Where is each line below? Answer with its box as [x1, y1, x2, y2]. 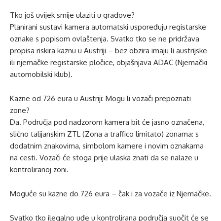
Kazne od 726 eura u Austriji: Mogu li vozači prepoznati [10, 94, 191, 103]
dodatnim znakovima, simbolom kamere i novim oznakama [10, 141, 204, 150]
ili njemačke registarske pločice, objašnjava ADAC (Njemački [10, 58, 207, 67]
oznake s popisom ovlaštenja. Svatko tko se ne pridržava [10, 34, 199, 43]
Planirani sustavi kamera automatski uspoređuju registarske [10, 22, 206, 32]
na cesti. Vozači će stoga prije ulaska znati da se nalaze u [10, 153, 198, 162]
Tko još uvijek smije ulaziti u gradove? [10, 10, 135, 20]
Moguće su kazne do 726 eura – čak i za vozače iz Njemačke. [10, 189, 211, 198]
